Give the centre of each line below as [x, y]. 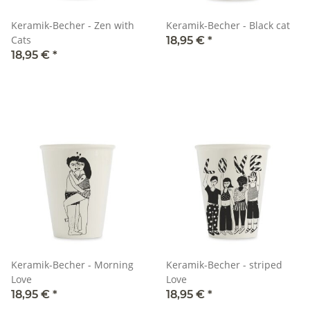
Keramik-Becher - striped [224, 265]
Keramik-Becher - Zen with [73, 26]
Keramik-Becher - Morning [72, 265]
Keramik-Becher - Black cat [228, 26]
